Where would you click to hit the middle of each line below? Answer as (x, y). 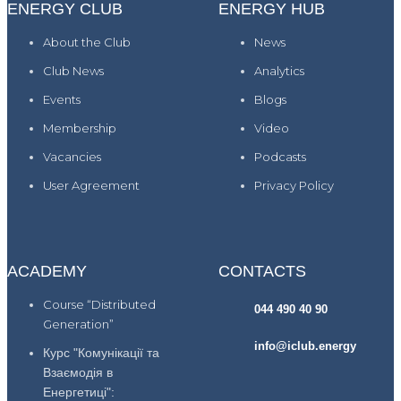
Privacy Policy (294, 186)
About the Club (87, 43)
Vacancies (72, 157)
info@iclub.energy (305, 346)
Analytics (279, 71)
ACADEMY (47, 272)
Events (62, 100)
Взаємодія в (78, 373)
